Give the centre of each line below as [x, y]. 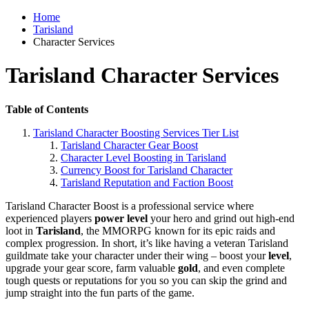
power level [121, 218]
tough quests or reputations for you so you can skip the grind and [146, 280]
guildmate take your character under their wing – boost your [137, 255]
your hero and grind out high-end [221, 218]
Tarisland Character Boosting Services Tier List [136, 132]
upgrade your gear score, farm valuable [92, 268]
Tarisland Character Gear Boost [129, 145]
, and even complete [241, 268]
